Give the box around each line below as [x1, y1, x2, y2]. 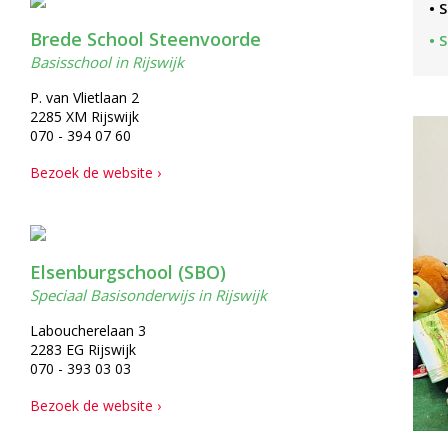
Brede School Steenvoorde [29, 27, 261, 51]
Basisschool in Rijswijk [29, 52, 184, 72]
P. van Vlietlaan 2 [29, 88, 139, 107]
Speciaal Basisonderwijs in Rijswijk [29, 285, 267, 305]
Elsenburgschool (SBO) [29, 260, 226, 284]
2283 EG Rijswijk [29, 340, 136, 359]
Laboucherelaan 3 [29, 321, 146, 340]
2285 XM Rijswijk [29, 107, 139, 126]
